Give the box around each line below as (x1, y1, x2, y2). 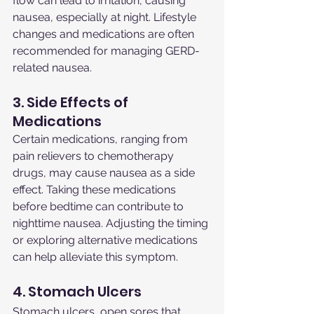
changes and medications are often (13, 27, 197, 41)
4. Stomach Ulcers (13, 282, 142, 302)
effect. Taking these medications (13, 183, 179, 197)
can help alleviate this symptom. (13, 250, 178, 264)
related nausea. (13, 61, 92, 75)
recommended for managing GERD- (13, 44, 200, 58)
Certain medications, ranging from (13, 132, 191, 146)
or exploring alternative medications (13, 233, 200, 247)
